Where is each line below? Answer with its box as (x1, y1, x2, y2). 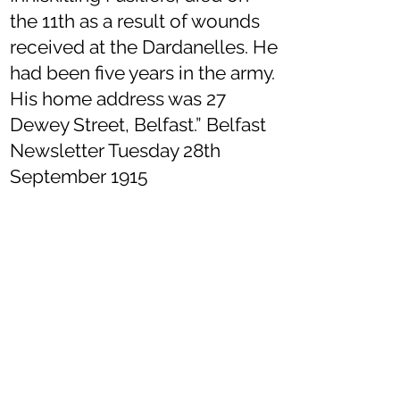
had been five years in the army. (10, 62, 275, 84)
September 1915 (10, 165, 147, 187)
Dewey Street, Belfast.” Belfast (10, 113, 266, 136)
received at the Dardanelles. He (10, 36, 278, 58)
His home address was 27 (10, 87, 226, 110)
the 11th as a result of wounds (10, 10, 260, 32)
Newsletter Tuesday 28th (10, 139, 221, 162)
